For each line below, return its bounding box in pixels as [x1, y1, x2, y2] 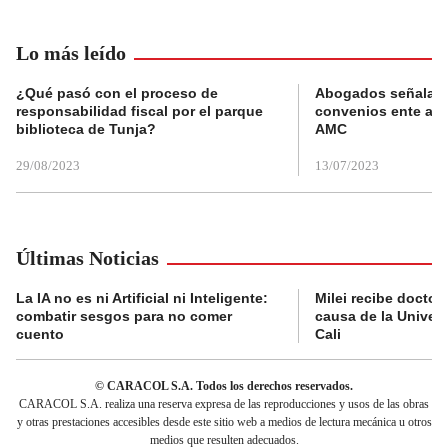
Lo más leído [16, 41, 126, 64]
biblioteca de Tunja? [16, 120, 156, 137]
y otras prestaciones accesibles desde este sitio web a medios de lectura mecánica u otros [16, 414, 432, 429]
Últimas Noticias [16, 246, 159, 269]
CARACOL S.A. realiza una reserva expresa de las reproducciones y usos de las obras [19, 396, 429, 411]
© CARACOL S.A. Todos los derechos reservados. [95, 378, 353, 393]
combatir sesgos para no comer [16, 307, 232, 324]
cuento [16, 325, 64, 342]
